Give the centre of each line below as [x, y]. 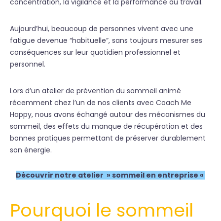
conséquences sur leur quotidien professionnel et [95, 52]
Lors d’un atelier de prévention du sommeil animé [95, 91]
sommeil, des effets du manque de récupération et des [106, 126]
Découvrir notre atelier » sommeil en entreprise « [110, 175]
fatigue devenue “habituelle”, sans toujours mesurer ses [106, 40]
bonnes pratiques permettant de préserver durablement [108, 138]
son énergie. [31, 150]
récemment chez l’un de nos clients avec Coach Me [101, 103]
